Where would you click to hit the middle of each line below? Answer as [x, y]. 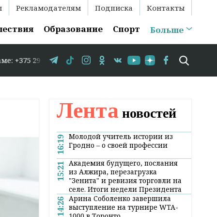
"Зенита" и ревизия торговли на [125, 180]
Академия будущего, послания [123, 163]
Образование [73, 29]
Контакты [166, 8]
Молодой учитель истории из [121, 136]
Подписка [114, 8]
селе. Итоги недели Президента [125, 189]
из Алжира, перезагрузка [113, 171]
